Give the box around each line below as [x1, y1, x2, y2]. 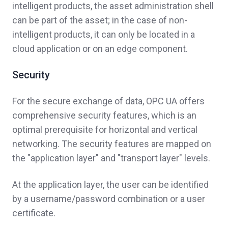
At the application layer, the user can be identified [12, 179, 209, 190]
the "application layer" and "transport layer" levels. [12, 153, 210, 164]
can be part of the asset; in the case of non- [12, 15, 187, 26]
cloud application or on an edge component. [12, 43, 188, 54]
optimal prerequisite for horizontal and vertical [12, 124, 197, 135]
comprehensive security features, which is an [12, 110, 196, 121]
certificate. [12, 208, 55, 219]
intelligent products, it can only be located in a [12, 29, 195, 40]
